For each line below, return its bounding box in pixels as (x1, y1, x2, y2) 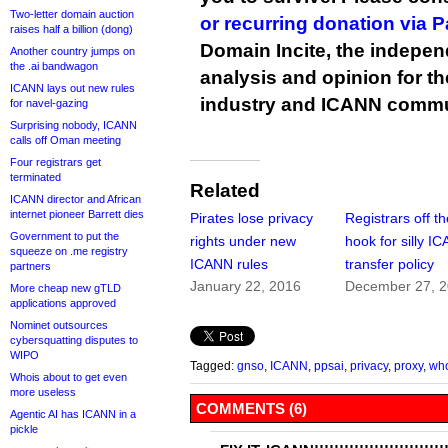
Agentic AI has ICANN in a (10, 408, 136, 420)
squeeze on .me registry (10, 245, 128, 257)
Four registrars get (10, 156, 101, 168)
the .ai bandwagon (10, 60, 98, 72)
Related (190, 180, 260, 202)
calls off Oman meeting (10, 134, 121, 146)
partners (10, 260, 51, 272)
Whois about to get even (10, 371, 127, 383)
